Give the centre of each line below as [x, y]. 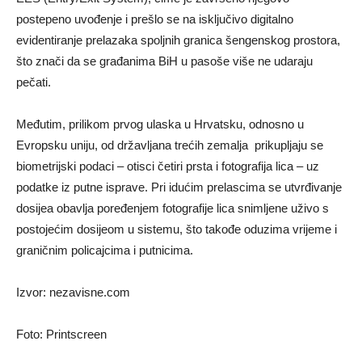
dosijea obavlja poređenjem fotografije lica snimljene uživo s [173, 208]
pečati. [34, 82]
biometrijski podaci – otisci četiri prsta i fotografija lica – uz [168, 166]
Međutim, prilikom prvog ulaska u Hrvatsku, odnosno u [160, 124]
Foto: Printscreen [61, 335]
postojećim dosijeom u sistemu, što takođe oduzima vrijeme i [177, 229]
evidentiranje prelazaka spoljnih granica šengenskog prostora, [178, 40]
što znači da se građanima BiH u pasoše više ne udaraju [164, 61]
